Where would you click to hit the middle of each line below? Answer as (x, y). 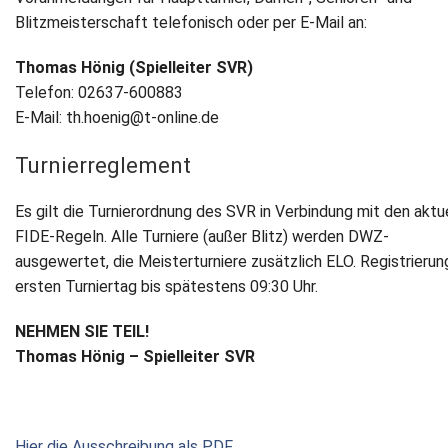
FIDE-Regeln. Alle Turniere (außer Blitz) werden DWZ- (202, 237)
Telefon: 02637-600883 (99, 93)
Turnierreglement (103, 165)
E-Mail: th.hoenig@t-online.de (117, 118)
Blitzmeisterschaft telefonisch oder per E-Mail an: (191, 23)
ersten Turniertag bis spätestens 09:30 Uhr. (166, 287)
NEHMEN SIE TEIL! (82, 332)
